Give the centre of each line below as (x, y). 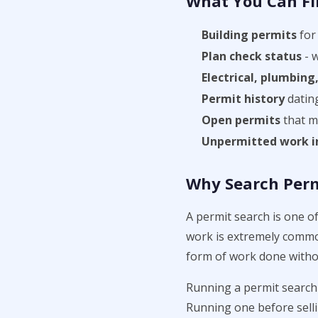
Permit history (243, 99)
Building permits (249, 35)
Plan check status (252, 56)
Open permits (241, 120)
